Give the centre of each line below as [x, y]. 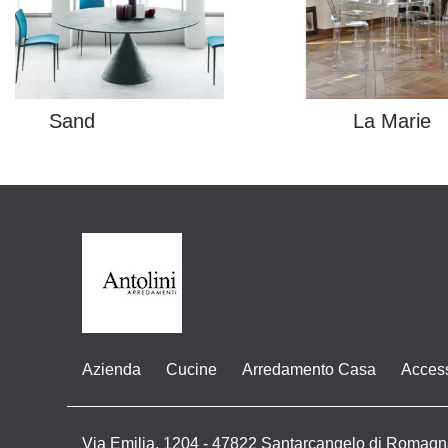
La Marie [391, 121]
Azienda [112, 370]
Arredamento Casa [309, 370]
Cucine [192, 370]
